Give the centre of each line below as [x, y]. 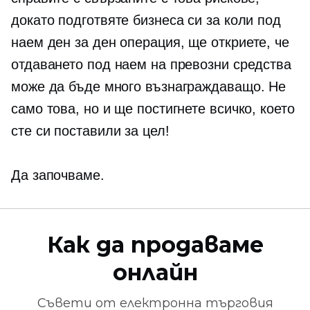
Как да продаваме [155, 245]
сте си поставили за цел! [90, 131]
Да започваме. [58, 175]
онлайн [155, 272]
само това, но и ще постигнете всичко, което [153, 109]
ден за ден [82, 42]
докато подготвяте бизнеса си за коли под [146, 20]
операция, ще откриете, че [202, 42]
